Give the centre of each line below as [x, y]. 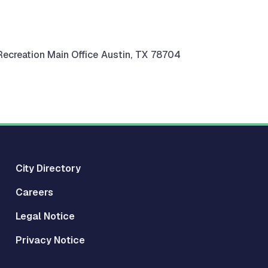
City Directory [48, 168]
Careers [34, 192]
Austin [116, 54]
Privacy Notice [50, 240]
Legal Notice [45, 216]
